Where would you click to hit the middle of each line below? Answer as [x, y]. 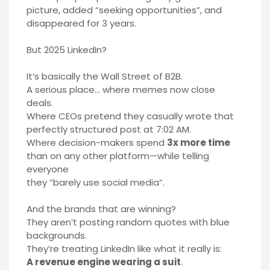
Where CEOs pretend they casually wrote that [130, 116]
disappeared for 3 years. [81, 23]
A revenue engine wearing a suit [103, 262]
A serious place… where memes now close [121, 89]
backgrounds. [56, 235]
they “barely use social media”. [95, 182]
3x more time [198, 142]
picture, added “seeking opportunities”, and [124, 10]
